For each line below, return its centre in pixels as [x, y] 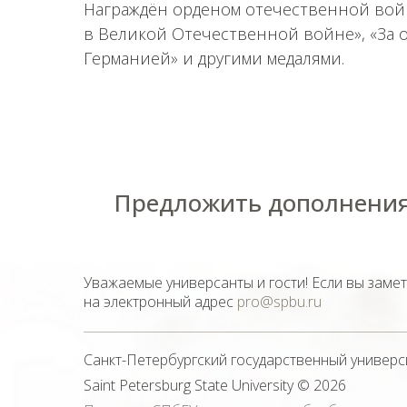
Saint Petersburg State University [189, 385]
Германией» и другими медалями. [214, 58]
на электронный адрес [160, 302]
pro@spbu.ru [279, 302]
